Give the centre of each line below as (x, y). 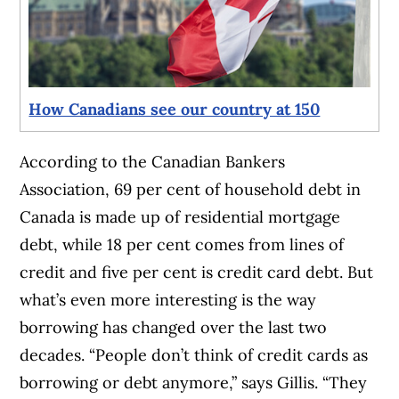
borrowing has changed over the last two (174, 328)
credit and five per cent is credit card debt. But (197, 273)
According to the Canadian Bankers (153, 162)
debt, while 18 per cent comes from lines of (182, 245)
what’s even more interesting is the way (168, 300)
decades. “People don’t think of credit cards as (194, 355)
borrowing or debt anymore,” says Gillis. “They (194, 383)
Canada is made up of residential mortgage (180, 217)
